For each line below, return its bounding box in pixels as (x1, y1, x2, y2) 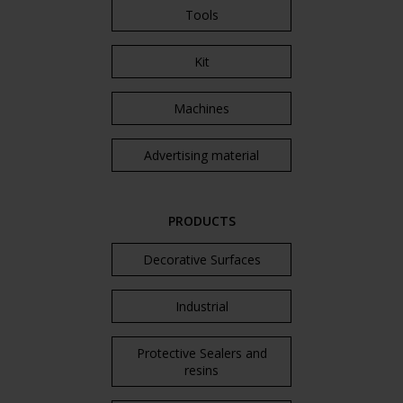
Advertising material (144, 147, 259, 164)
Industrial (175, 298, 228, 315)
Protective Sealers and (136, 345, 267, 362)
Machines (174, 100, 229, 117)
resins (184, 362, 219, 379)
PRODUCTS (167, 212, 236, 229)
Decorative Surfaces (142, 251, 261, 268)
